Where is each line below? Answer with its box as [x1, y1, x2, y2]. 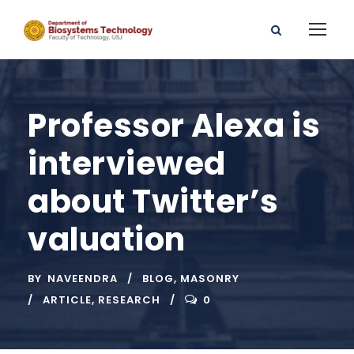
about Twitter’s [28, 179, 279, 224]
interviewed [28, 141, 226, 186]
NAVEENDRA [47, 271, 118, 286]
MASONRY [180, 271, 239, 286]
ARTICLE [43, 292, 92, 307]
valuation [28, 217, 186, 262]
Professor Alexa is [28, 104, 320, 148]
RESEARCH [98, 292, 160, 307]
